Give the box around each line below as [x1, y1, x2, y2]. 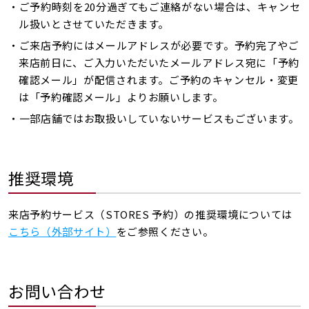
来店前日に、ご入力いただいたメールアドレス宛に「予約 [19, 55, 299, 70]
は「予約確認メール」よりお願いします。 [19, 90, 223, 104]
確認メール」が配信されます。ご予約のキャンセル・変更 [19, 72, 299, 87]
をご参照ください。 [116, 224, 214, 239]
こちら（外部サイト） [8, 224, 117, 239]
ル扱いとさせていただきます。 [19, 17, 170, 31]
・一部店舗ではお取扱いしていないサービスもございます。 [8, 111, 299, 126]
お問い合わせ [8, 279, 106, 303]
